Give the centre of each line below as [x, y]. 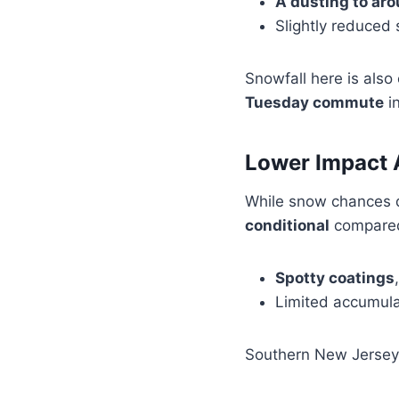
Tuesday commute [314, 103]
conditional [287, 226]
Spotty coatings [335, 278]
